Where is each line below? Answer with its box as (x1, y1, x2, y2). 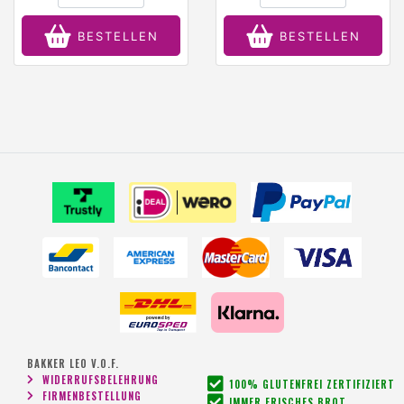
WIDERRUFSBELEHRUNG (42, 372, 159, 387)
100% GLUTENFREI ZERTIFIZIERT (228, 376, 395, 391)
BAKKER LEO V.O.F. (27, 356, 119, 372)
